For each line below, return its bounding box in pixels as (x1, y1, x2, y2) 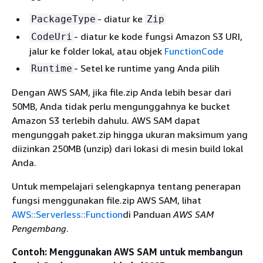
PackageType (31, 13, 96, 25)
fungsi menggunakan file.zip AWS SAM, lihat (12, 194, 201, 206)
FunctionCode (164, 45, 224, 57)
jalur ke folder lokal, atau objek (29, 45, 164, 57)
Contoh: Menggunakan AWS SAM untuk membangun (12, 245, 242, 258)
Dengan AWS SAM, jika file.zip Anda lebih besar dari (12, 86, 231, 98)
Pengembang (12, 222, 66, 234)
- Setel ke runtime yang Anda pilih (74, 62, 220, 74)
